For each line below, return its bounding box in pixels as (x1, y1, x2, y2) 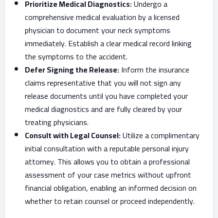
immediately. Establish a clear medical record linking (25, 36, 192, 51)
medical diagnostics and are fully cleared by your (25, 102, 182, 116)
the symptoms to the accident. (25, 49, 127, 64)
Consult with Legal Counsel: (25, 128, 121, 143)
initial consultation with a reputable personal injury (25, 141, 189, 156)
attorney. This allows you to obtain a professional (25, 154, 190, 169)
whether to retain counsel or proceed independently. (25, 194, 195, 208)
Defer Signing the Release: (25, 62, 119, 77)
